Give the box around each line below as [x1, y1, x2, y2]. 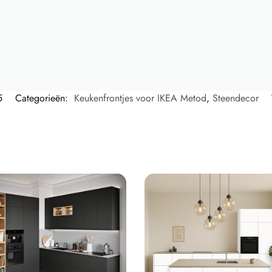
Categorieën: [15, 91, 71, 105]
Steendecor [212, 91, 259, 105]
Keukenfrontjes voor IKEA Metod [74, 91, 206, 105]
